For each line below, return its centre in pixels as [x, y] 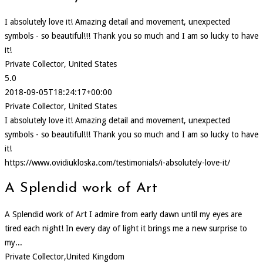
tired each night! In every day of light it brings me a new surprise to [126, 229]
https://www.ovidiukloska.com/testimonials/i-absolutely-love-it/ [117, 163]
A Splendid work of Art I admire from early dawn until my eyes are [123, 215]
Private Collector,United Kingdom [65, 257]
